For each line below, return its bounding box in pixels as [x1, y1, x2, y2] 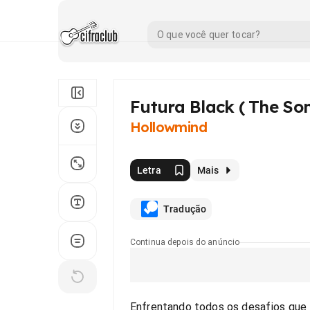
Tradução [163, 203, 207, 215]
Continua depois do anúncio [130, 237, 240, 247]
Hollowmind [130, 118, 207, 136]
